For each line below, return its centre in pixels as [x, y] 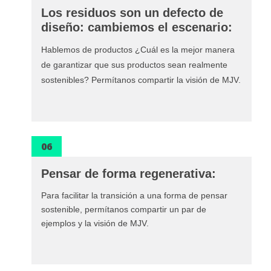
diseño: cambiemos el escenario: [137, 28]
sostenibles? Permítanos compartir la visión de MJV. [141, 80]
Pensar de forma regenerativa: [129, 173]
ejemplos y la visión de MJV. [95, 223]
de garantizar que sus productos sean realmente [134, 65]
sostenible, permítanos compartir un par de [124, 209]
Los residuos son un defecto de [132, 13]
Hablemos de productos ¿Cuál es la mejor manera [138, 50]
